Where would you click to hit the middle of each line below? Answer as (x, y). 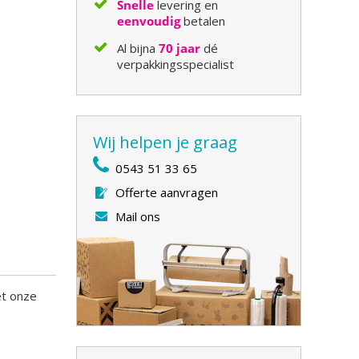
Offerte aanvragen (167, 192)
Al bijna (138, 48)
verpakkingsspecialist (177, 64)
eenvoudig (149, 21)
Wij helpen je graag (165, 142)
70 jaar (180, 48)
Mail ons (138, 216)
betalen (203, 21)
